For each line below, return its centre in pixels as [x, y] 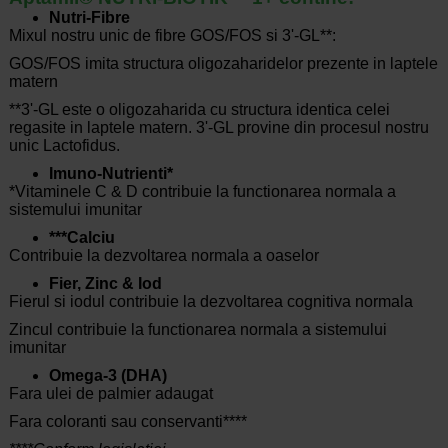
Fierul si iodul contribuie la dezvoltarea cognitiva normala [210, 302]
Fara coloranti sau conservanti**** [127, 422]
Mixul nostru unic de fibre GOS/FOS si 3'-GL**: [172, 36]
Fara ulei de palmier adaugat [110, 394]
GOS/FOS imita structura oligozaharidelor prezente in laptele [223, 64]
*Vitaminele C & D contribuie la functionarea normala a [202, 192]
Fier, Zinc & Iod [105, 284]
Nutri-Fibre [89, 18]
